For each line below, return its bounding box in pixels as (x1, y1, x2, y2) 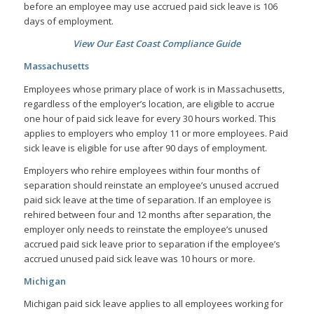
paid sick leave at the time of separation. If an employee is (23, 193, 271, 206)
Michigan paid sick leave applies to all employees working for (23, 296, 283, 310)
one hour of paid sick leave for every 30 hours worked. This (23, 111, 276, 125)
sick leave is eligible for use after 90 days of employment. (23, 141, 269, 154)
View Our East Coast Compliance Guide (73, 37, 241, 50)
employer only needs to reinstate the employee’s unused (23, 222, 268, 235)
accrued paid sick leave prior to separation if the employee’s (23, 237, 280, 250)
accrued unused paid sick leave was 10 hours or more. (23, 252, 255, 265)
